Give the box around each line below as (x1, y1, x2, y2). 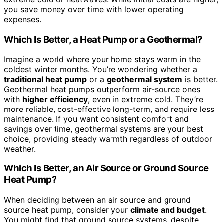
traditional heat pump (4, 74, 87, 84)
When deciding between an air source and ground (4, 195, 191, 205)
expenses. (4, 14, 41, 25)
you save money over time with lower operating (4, 4, 184, 15)
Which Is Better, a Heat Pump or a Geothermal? (4, 34, 203, 46)
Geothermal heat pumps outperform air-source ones (4, 84, 200, 94)
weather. (4, 143, 36, 154)
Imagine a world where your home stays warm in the (4, 54, 201, 64)
